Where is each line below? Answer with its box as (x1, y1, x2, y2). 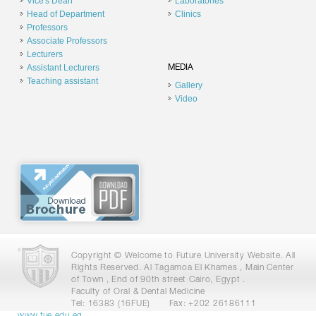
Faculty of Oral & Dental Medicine (71, 288, 205, 296)
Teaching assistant (27, 76, 98, 86)
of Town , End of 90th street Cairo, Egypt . (71, 276, 245, 284)
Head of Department (27, 9, 104, 19)
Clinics (174, 9, 201, 19)
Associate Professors (27, 36, 107, 46)
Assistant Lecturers (27, 63, 99, 73)
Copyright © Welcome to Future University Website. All (71, 252, 296, 260)
